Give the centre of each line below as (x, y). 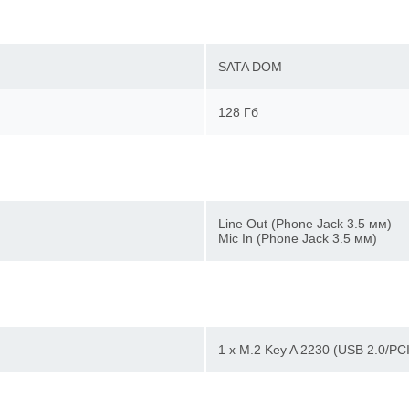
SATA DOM (257, 67)
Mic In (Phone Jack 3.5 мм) (304, 238)
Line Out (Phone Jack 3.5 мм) (311, 224)
